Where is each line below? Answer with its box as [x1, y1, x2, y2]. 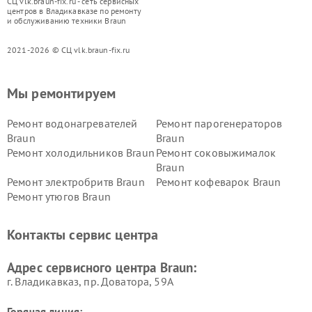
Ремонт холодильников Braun [7, 146, 155, 159]
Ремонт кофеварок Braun [156, 175, 281, 189]
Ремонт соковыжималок [156, 146, 276, 159]
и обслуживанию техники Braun [7, 15, 127, 26]
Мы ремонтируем [7, 84, 116, 102]
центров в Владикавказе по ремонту [7, 6, 141, 16]
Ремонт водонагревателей [7, 116, 138, 130]
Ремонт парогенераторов [156, 116, 283, 130]
